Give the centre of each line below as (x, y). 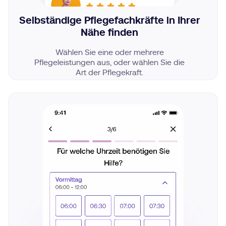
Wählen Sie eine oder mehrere (109, 51)
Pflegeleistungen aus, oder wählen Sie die (109, 62)
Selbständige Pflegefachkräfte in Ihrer (109, 20)
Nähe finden (109, 32)
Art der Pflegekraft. (109, 72)
